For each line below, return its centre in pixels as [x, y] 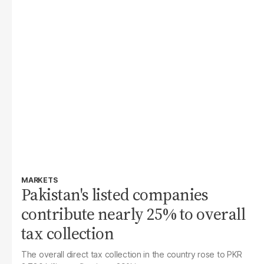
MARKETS [39, 180]
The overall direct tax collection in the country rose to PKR [132, 254]
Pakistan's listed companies [115, 194]
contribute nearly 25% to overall [133, 214]
